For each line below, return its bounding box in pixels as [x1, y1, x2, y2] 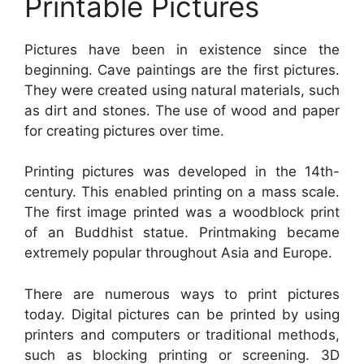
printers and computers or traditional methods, [24, 326, 340, 343]
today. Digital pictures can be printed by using [24, 305, 340, 323]
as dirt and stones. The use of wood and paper [24, 102, 340, 119]
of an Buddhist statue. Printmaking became [24, 224, 340, 241]
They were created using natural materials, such [24, 81, 340, 98]
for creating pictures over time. [24, 122, 224, 139]
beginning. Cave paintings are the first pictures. [24, 61, 340, 78]
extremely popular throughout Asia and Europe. [24, 245, 332, 262]
